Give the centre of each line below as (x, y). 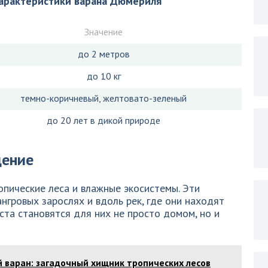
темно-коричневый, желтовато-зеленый (103, 98)
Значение (103, 32)
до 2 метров (103, 54)
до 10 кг (103, 76)
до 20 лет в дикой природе (103, 120)
